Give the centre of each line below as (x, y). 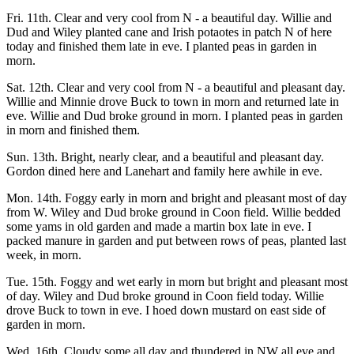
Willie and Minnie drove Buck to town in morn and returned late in (173, 102)
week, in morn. (44, 255)
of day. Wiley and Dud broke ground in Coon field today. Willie (165, 296)
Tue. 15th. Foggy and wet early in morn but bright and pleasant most (177, 282)
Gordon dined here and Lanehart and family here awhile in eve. (164, 171)
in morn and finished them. (73, 130)
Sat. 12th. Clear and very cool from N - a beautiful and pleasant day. (176, 87)
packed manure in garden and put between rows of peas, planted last (176, 241)
